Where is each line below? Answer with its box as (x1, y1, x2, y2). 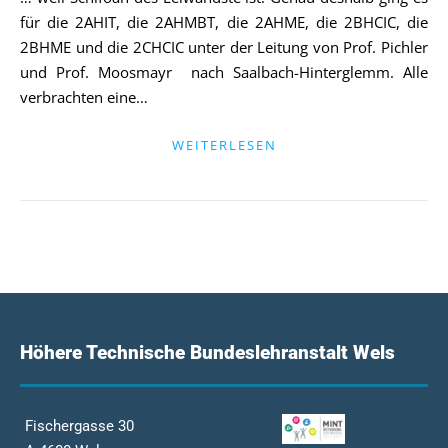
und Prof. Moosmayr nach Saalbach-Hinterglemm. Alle (20, 62, 428, 82)
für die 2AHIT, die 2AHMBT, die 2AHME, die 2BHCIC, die (20, 12, 428, 32)
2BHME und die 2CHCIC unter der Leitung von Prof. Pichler (20, 37, 428, 57)
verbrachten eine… (20, 87, 148, 107)
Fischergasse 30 (25, 417, 134, 435)
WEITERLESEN (171, 136, 277, 154)
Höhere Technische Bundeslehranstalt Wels (20, 341, 395, 364)
